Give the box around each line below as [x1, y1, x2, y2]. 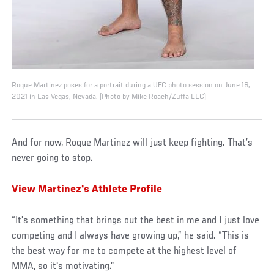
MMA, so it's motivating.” [12, 261, 115, 273]
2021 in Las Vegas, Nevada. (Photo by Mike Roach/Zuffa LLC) [12, 93, 207, 102]
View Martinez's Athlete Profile [12, 184, 165, 196]
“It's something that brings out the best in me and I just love [12, 215, 260, 227]
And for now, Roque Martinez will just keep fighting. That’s [12, 138, 253, 149]
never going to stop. [12, 153, 94, 165]
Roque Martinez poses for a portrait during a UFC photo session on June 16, [12, 81, 251, 91]
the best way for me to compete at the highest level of [12, 246, 237, 257]
